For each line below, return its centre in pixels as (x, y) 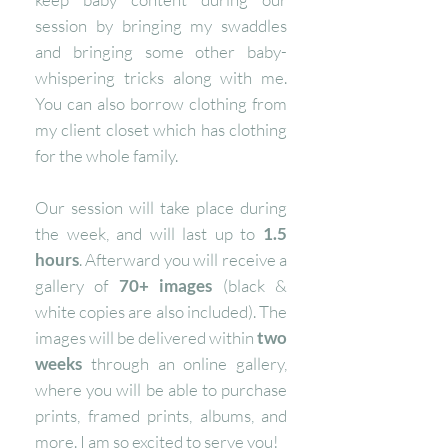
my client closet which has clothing (161, 129)
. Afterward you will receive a (183, 259)
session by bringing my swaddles (161, 25)
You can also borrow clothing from (161, 103)
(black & (250, 285)
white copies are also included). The (161, 311)
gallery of (77, 285)
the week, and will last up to (149, 233)
